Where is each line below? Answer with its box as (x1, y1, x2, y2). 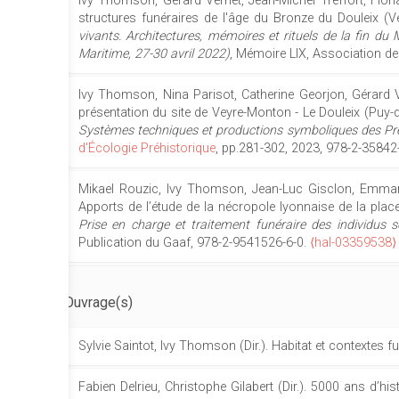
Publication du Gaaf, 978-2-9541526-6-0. (78, 235, 310, 250)
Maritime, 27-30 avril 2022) (78, 46, 230, 61)
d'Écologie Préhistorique (78, 141, 216, 156)
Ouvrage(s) (64, 294, 133, 311)
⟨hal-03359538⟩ (310, 235, 396, 250)
